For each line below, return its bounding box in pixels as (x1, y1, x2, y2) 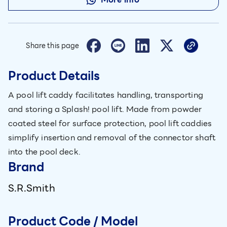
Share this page (26, 40, 80, 51)
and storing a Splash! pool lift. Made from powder (8, 103, 202, 116)
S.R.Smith (8, 180, 55, 196)
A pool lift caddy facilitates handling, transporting (8, 89, 203, 101)
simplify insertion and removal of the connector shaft (8, 131, 215, 144)
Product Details (8, 66, 100, 86)
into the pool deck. (8, 145, 81, 158)
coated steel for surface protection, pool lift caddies (8, 117, 212, 130)
